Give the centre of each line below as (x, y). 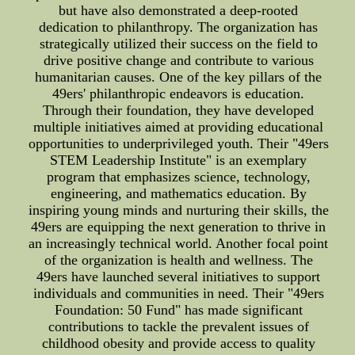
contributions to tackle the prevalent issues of (178, 327)
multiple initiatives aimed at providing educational (179, 127)
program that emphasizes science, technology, (178, 177)
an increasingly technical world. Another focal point (179, 244)
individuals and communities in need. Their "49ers (178, 294)
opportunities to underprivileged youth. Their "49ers (178, 144)
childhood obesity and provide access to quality (178, 344)
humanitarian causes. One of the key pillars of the (179, 77)
